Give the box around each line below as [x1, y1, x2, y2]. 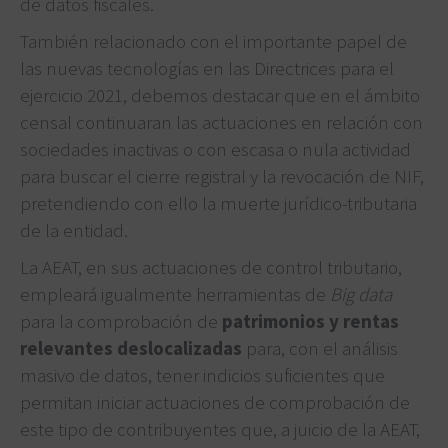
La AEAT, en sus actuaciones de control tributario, [20, 254, 402, 279]
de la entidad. [20, 217, 128, 242]
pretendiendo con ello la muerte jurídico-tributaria [20, 190, 417, 215]
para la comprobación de [20, 308, 222, 333]
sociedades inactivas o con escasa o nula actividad [20, 136, 411, 161]
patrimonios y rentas [222, 308, 399, 333]
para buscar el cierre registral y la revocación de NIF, [20, 163, 424, 188]
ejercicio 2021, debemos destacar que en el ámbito [20, 82, 420, 107]
